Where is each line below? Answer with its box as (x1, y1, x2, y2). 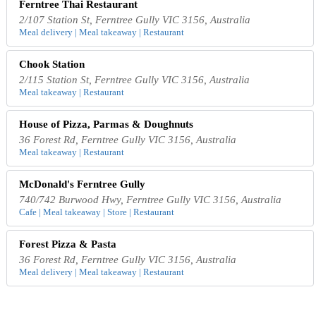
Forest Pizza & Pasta (19, 238, 117, 250)
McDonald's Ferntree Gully (19, 178, 146, 190)
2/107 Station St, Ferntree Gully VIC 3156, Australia (19, 14, 251, 26)
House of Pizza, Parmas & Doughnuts (19, 119, 194, 130)
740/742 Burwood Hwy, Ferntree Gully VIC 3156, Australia (19, 194, 282, 206)
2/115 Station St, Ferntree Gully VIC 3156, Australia (19, 74, 250, 86)
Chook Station (19, 59, 85, 71)
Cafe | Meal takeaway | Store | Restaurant (19, 207, 175, 218)
